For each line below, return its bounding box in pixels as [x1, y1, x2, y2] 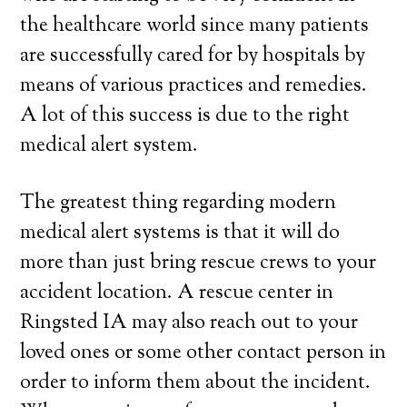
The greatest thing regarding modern [20, 189, 337, 218]
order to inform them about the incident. [20, 369, 372, 398]
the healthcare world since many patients [20, 12, 370, 41]
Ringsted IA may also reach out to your [20, 309, 359, 338]
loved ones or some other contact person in [20, 339, 387, 368]
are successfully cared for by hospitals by [20, 42, 366, 71]
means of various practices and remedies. [20, 72, 368, 101]
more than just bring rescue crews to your [20, 249, 377, 278]
